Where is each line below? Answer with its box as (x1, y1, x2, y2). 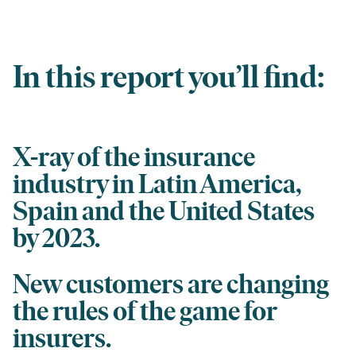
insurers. (13, 323, 111, 354)
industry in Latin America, (13, 169, 301, 200)
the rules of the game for (13, 296, 277, 327)
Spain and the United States (13, 196, 315, 227)
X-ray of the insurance (13, 142, 255, 173)
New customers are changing (13, 269, 329, 300)
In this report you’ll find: (13, 59, 324, 96)
